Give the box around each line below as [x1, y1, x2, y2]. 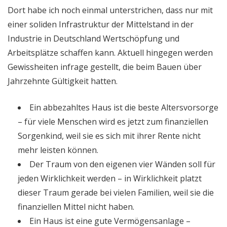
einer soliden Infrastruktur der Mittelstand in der [8, 18, 194, 30]
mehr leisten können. [18, 144, 98, 156]
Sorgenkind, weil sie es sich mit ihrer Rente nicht [18, 130, 201, 141]
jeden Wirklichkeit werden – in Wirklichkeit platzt [18, 172, 202, 184]
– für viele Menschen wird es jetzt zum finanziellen [18, 116, 208, 127]
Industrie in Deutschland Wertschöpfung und [8, 32, 179, 44]
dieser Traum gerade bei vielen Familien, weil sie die [18, 186, 214, 198]
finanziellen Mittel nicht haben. [18, 201, 134, 212]
